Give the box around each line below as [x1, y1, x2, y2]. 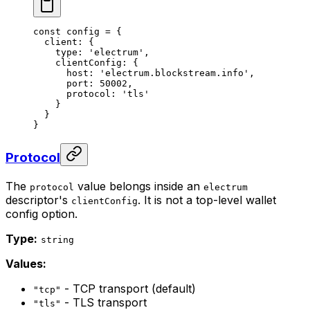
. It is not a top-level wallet [138, 192, 276, 207]
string [41, 234, 74, 245]
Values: [6, 256, 46, 271]
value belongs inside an [74, 179, 203, 193]
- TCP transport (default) [61, 281, 196, 295]
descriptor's [6, 192, 71, 207]
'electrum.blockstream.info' [100, 68, 249, 79]
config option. [6, 206, 77, 221]
